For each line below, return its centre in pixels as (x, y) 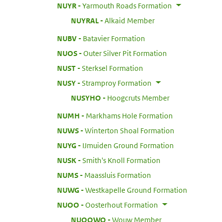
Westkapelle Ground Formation (136, 190)
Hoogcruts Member (138, 98)
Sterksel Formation (112, 68)
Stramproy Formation (117, 83)
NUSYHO (86, 98)
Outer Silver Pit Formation (125, 53)
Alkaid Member (130, 20)
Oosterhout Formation (122, 205)
